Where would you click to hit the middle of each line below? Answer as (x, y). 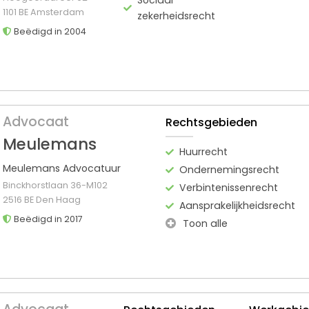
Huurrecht (203, 151)
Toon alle (203, 223)
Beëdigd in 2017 (47, 219)
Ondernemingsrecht (229, 169)
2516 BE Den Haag (42, 199)
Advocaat (36, 121)
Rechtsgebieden (211, 122)
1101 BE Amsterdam (43, 12)
